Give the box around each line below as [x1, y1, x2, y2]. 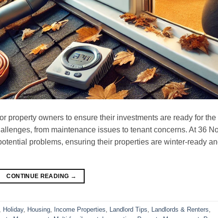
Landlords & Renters [151, 205, 209, 213]
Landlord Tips [109, 205, 147, 213]
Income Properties [54, 205, 106, 213]
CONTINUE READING [6, 172, 71, 180]
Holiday [3, 205, 23, 213]
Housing [27, 205, 50, 213]
